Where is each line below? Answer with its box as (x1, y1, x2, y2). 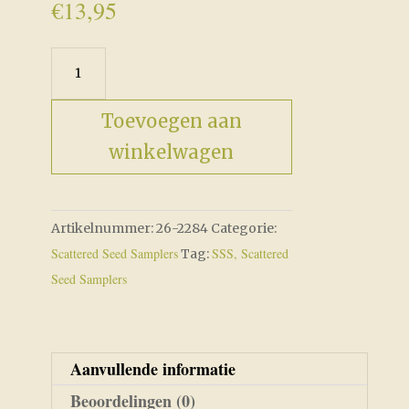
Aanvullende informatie (69, 357, 236, 382)
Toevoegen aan (100, 110, 242, 133)
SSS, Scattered (211, 245, 288, 263)
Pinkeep (49, 147, 119, 169)
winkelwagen (109, 141, 235, 164)
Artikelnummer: (50, 220, 156, 237)
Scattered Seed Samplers (50, 245, 178, 263)
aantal (49, 172, 102, 194)
